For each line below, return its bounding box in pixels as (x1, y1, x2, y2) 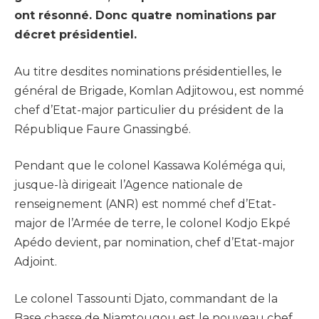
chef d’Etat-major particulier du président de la (14, 103, 283, 117)
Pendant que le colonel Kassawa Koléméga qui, (14, 159, 285, 173)
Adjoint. (14, 255, 57, 269)
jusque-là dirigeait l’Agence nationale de (14, 178, 243, 192)
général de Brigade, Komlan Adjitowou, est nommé (14, 83, 304, 98)
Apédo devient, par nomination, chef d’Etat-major (14, 236, 295, 250)
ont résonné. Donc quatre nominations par (14, 9, 276, 23)
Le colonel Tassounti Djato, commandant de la (14, 291, 278, 305)
